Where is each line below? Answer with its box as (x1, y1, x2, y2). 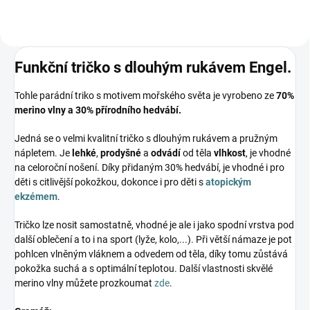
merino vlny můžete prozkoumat (15, 277, 154, 289)
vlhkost (214, 147, 246, 159)
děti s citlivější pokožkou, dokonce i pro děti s (15, 176, 206, 188)
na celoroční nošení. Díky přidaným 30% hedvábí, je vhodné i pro (15, 162, 284, 174)
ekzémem (15, 191, 57, 203)
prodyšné (100, 147, 143, 159)
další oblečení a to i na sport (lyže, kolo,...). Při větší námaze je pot (15, 234, 292, 246)
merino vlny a (15, 104, 75, 116)
